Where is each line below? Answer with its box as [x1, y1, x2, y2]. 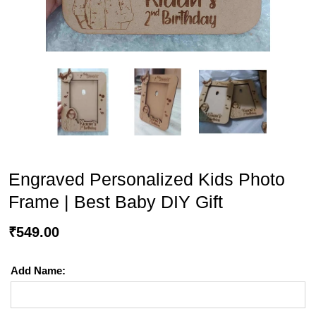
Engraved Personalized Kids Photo [8, 169, 285, 190]
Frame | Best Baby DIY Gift [8, 192, 223, 212]
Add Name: [11, 265, 66, 277]
